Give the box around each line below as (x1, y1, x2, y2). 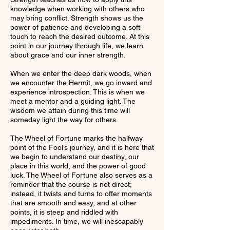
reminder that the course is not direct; (10, 180, 131, 189)
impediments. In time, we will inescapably (10, 217, 143, 226)
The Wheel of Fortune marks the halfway (10, 134, 143, 143)
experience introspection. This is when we (10, 88, 145, 97)
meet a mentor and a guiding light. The (10, 97, 136, 106)
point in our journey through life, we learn (10, 42, 143, 50)
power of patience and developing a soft (10, 23, 140, 32)
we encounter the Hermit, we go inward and (10, 79, 152, 87)
